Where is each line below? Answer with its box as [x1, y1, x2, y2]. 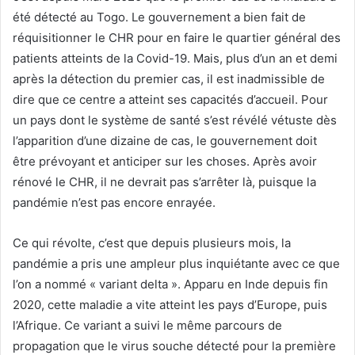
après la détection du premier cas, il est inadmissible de [13, 71, 325, 87]
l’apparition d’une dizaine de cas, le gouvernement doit [13, 133, 317, 149]
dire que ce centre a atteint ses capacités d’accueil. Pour [13, 92, 328, 108]
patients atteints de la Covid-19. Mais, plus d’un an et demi [13, 51, 338, 67]
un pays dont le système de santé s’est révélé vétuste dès [13, 113, 337, 128]
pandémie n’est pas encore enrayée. [13, 195, 216, 211]
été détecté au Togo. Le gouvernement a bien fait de [13, 10, 306, 25]
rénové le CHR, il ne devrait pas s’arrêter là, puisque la [13, 174, 316, 190]
